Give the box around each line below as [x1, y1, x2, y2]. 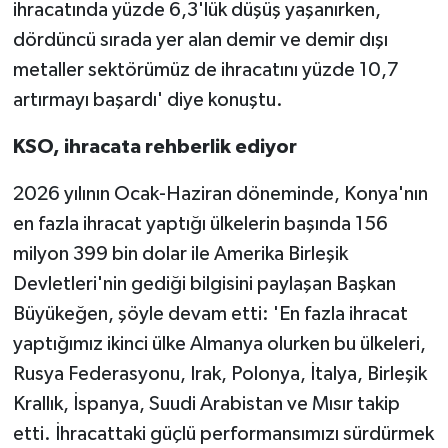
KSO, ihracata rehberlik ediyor [12, 136, 297, 157]
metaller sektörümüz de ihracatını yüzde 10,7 [12, 59, 399, 80]
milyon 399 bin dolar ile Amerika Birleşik [12, 243, 348, 264]
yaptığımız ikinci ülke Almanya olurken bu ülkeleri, [12, 333, 426, 354]
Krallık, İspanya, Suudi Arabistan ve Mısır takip [12, 393, 400, 414]
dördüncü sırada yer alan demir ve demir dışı [12, 29, 388, 50]
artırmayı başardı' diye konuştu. [12, 89, 283, 110]
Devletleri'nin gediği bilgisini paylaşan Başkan [12, 273, 396, 294]
